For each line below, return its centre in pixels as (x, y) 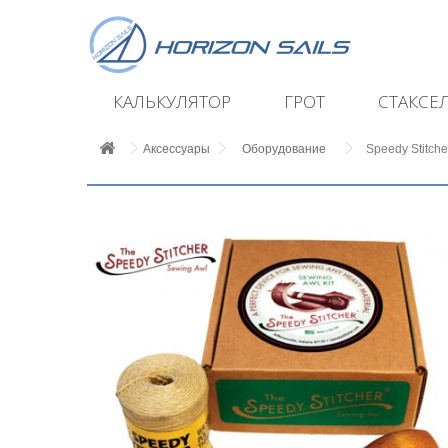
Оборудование (284, 149)
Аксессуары (176, 149)
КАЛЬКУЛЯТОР (172, 101)
